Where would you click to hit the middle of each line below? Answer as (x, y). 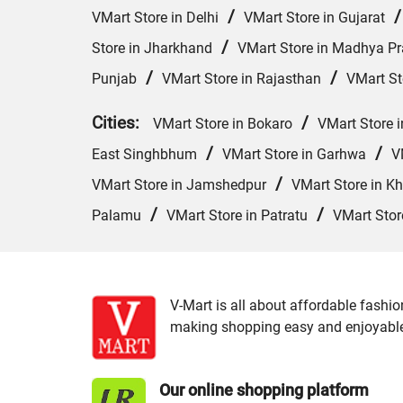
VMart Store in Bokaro (223, 124)
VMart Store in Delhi (155, 18)
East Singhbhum (144, 155)
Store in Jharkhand (152, 49)
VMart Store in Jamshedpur (179, 185)
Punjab (114, 79)
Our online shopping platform (264, 390)
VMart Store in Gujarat (314, 18)
